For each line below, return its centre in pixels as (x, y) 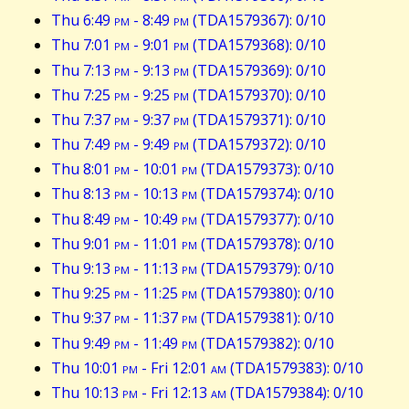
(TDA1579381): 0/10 (266, 318)
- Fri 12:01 (174, 367)
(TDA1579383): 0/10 (295, 367)
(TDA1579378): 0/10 (266, 243)
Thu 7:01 (83, 45)
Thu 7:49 (83, 145)
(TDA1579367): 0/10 (257, 21)
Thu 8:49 (83, 219)
